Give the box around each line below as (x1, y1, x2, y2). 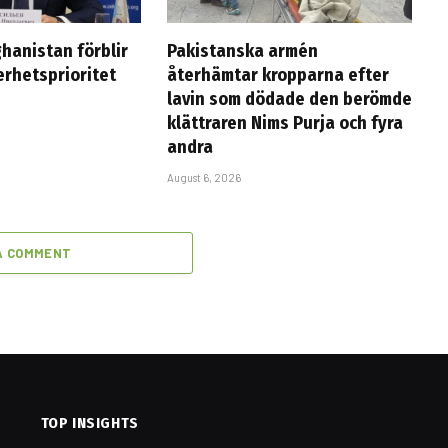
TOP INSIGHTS (40, 414, 139, 433)
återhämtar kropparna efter (166, 64, 389, 87)
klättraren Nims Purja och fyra (166, 112, 403, 135)
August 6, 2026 (166, 171, 241, 185)
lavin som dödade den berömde (166, 88, 412, 111)
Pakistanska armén (166, 40, 318, 63)
